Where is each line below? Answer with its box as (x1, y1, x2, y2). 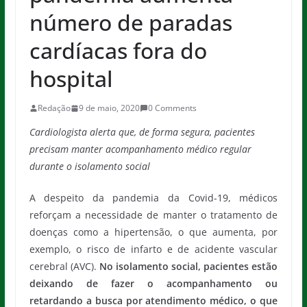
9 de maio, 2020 (78, 102, 140, 114)
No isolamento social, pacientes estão (99, 260, 278, 273)
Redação (37, 102, 71, 114)
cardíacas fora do (29, 36, 207, 65)
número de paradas (29, 8, 232, 37)
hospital (29, 64, 113, 93)
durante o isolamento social (29, 160, 150, 173)
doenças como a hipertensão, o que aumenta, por (29, 225, 278, 238)
